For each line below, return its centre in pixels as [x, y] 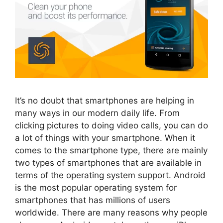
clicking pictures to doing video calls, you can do [111, 125]
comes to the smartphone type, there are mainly [111, 150]
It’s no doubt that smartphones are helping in [105, 100]
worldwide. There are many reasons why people [111, 212]
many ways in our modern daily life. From [97, 113]
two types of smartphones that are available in [108, 163]
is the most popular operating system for [96, 187]
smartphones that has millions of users [93, 200]
